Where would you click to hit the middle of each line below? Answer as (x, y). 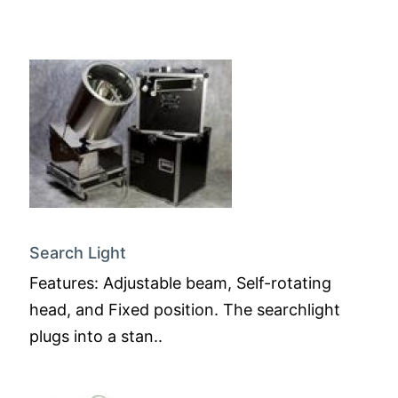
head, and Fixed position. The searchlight (185, 310)
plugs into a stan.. (96, 336)
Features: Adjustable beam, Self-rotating (180, 283)
